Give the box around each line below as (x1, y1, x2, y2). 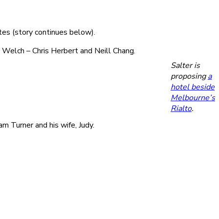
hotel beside (171, 81, 215, 92)
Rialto (171, 103, 192, 114)
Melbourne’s (171, 92, 215, 103)
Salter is (171, 60, 200, 71)
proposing (171, 70, 208, 82)
